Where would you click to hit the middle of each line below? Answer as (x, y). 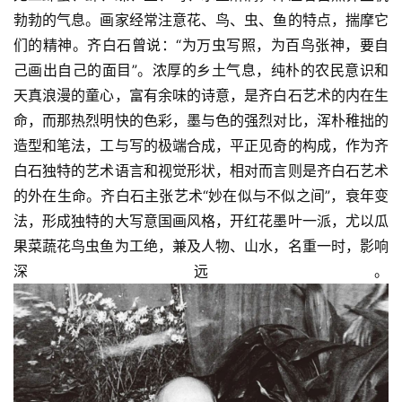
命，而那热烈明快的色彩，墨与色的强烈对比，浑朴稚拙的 (201, 121)
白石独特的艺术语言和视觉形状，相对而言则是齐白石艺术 (201, 171)
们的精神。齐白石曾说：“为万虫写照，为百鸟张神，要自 (201, 45)
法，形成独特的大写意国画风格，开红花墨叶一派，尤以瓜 (201, 221)
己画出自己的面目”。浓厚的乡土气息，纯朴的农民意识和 (201, 70)
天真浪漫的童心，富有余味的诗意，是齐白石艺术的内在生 (201, 96)
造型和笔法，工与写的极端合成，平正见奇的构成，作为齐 (201, 146)
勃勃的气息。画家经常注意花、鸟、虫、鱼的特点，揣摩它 (201, 20)
